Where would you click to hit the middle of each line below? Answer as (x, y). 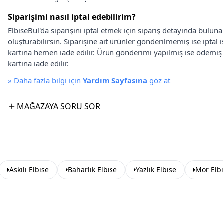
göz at (159, 80)
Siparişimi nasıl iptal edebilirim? (72, 17)
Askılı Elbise (29, 169)
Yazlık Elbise (156, 169)
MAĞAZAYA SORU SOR (58, 106)
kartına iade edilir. (38, 63)
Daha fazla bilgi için (48, 80)
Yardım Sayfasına (115, 80)
